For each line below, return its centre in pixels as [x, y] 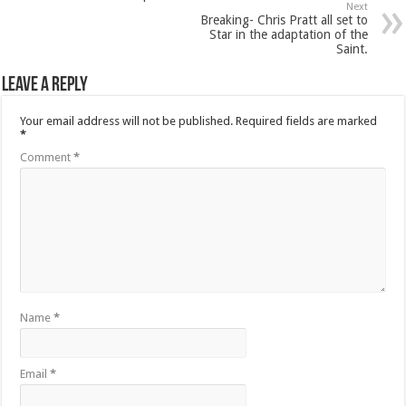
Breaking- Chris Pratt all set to [284, 20]
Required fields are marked [307, 121]
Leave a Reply [45, 86]
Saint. [352, 49]
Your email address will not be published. [127, 121]
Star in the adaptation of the [288, 35]
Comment [47, 158]
